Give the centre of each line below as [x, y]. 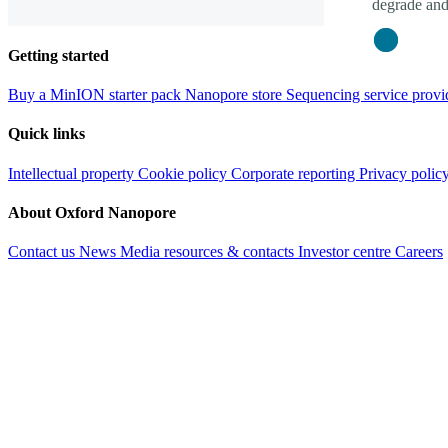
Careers [419, 252]
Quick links [46, 134]
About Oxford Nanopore [92, 212]
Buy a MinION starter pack [96, 95]
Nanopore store [235, 95]
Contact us [43, 252]
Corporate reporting [295, 173]
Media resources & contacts [209, 252]
